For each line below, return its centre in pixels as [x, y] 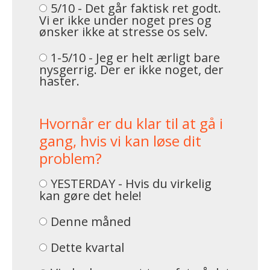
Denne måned [90, 221]
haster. [59, 81]
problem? [71, 159]
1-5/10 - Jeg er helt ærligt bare [135, 57]
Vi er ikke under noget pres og [125, 20]
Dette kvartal [87, 247]
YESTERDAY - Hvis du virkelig [131, 183]
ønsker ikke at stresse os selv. [124, 31]
